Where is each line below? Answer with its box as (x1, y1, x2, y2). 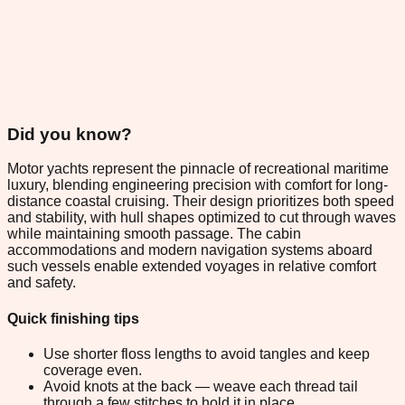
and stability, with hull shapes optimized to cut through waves (7, 210, 396, 226)
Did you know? (7, 124, 132, 144)
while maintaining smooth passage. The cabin (7, 226, 301, 242)
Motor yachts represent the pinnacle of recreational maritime (7, 161, 389, 177)
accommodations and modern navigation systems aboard (7, 242, 372, 259)
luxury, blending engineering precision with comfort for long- (7, 177, 388, 193)
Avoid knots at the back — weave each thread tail (43, 378, 358, 394)
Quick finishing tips (7, 310, 139, 326)
